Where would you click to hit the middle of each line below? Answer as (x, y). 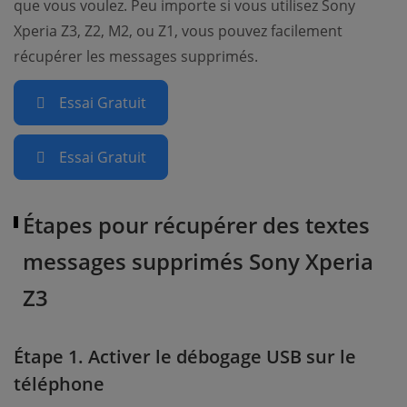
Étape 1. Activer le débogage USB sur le (185, 357)
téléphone (60, 384)
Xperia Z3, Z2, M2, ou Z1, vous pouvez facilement (178, 31)
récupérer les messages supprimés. (136, 56)
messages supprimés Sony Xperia (198, 261)
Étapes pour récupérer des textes (196, 225)
